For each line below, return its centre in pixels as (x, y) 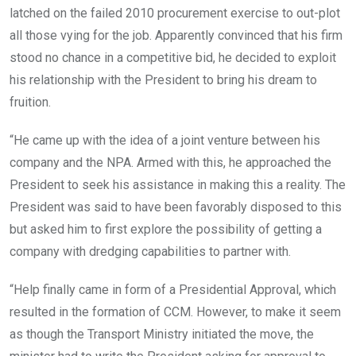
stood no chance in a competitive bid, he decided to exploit (173, 58)
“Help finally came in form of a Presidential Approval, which (173, 290)
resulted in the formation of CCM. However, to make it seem (175, 312)
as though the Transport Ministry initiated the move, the (162, 335)
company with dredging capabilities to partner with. (150, 252)
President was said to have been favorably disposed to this (176, 207)
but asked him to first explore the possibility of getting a (166, 230)
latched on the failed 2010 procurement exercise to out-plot (175, 14)
